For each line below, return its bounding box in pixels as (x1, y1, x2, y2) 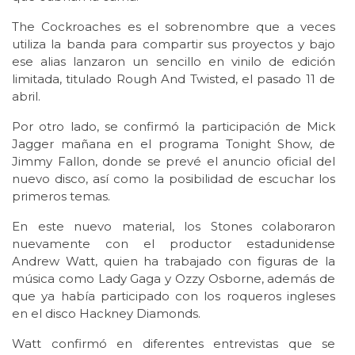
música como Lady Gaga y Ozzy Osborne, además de (12, 271, 335, 287)
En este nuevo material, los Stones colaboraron (12, 219, 335, 235)
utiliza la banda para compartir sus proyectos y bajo (12, 36, 335, 52)
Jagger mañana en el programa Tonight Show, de (12, 136, 335, 152)
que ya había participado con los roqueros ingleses (12, 288, 335, 304)
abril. (12, 89, 40, 105)
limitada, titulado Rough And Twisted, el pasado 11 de (12, 71, 335, 87)
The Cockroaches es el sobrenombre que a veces (12, 19, 335, 35)
